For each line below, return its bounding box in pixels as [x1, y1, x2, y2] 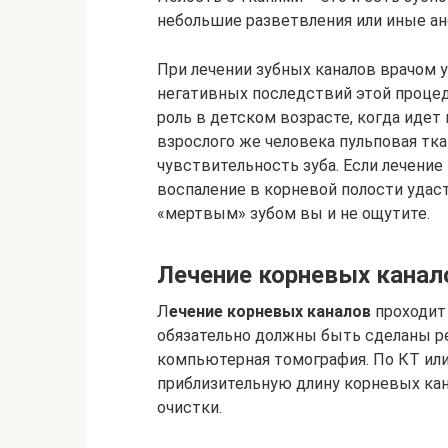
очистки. [157, 398, 222, 417]
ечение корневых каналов [169, 302, 371, 321]
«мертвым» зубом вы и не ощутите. [157, 204, 430, 223]
